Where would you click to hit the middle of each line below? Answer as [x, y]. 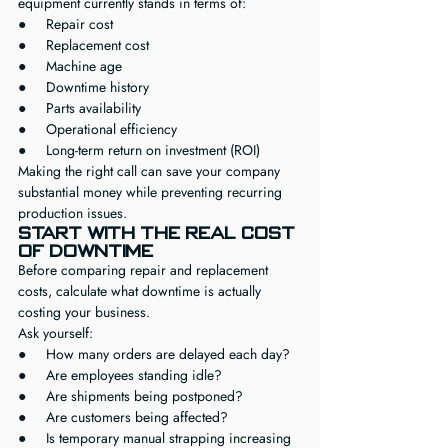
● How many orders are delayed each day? [154, 354]
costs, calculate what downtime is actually [141, 291]
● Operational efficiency [97, 129]
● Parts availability [79, 108]
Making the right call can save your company [151, 171]
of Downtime [85, 251]
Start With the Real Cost [159, 233]
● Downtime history [83, 87]
